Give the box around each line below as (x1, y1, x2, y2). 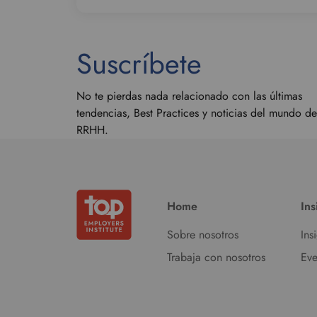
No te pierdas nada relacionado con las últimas (76, 88, 302, 104)
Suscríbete (76, 43, 202, 84)
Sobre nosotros (166, 226, 238, 243)
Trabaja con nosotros (166, 249, 265, 265)
